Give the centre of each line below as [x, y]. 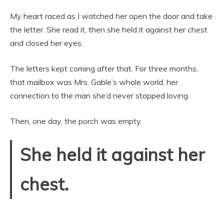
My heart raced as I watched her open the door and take [111, 16]
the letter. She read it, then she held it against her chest [109, 29]
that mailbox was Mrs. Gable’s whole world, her [94, 82]
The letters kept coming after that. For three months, [104, 68]
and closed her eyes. [46, 43]
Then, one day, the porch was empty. [76, 121]
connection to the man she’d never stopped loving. [100, 95]
